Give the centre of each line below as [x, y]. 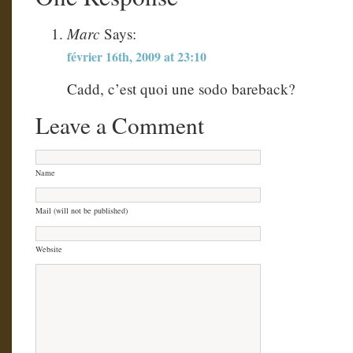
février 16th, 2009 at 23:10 [137, 56]
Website [49, 249]
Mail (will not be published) [82, 211]
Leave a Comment [120, 125]
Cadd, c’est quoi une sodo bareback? [181, 88]
